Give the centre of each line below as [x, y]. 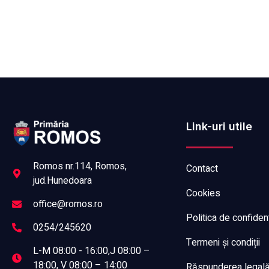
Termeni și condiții [223, 242]
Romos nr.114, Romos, [80, 166]
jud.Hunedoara [62, 180]
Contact [202, 168]
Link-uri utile [219, 126]
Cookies [203, 193]
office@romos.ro [68, 204]
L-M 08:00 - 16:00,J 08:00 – [92, 251]
